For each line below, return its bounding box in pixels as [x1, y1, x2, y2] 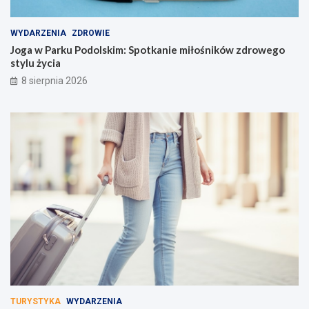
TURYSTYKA [10, 296, 61, 306]
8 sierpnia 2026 [21, 74, 88, 86]
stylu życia [10, 56, 61, 69]
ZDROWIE [72, 28, 110, 38]
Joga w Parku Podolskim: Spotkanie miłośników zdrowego [10, 43, 285, 56]
